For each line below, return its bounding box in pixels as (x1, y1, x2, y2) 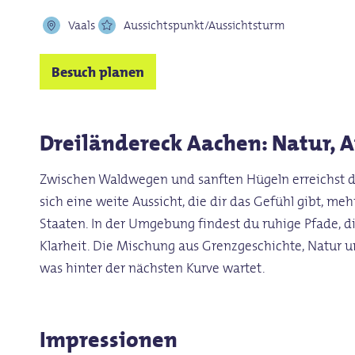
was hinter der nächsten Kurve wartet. (40, 257, 266, 279)
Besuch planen (52, 59, 145, 83)
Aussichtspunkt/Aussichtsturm (124, 16, 286, 35)
